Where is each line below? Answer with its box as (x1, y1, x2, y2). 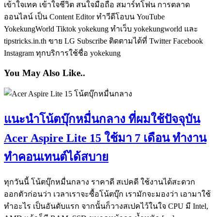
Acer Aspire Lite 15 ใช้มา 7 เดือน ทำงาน (4, 131, 206, 144)
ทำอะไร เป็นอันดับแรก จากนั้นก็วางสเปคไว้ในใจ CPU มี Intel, (4, 201, 208, 210)
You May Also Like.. (4, 68, 85, 78)
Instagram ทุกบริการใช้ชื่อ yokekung (4, 48, 121, 57)
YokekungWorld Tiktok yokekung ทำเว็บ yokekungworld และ (4, 24, 198, 33)
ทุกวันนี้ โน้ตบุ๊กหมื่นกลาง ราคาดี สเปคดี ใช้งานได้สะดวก (4, 177, 195, 186)
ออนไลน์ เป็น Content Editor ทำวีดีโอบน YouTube (4, 12, 165, 21)
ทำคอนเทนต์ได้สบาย (4, 150, 108, 163)
